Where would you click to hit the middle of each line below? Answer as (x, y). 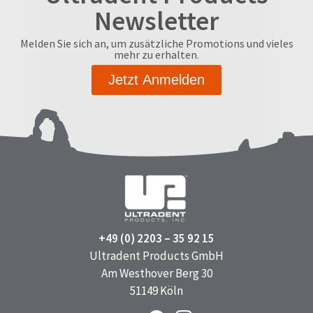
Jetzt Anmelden (156, 79)
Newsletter (156, 20)
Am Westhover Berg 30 (156, 274)
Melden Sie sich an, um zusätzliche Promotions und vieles (156, 43)
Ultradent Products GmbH (156, 256)
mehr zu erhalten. (156, 54)
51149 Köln (156, 291)
